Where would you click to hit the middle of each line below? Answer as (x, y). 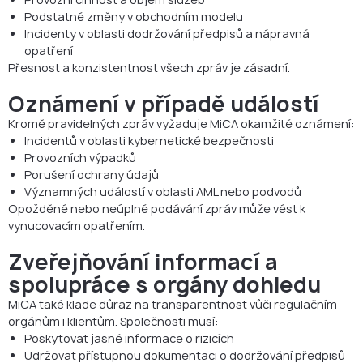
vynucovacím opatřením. (77, 225)
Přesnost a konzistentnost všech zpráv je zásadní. (149, 67)
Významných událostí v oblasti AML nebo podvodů (163, 191)
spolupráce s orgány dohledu (164, 284)
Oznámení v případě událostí (164, 103)
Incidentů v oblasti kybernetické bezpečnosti (149, 140)
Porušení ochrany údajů (92, 174)
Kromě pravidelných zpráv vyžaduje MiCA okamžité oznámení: (181, 123)
